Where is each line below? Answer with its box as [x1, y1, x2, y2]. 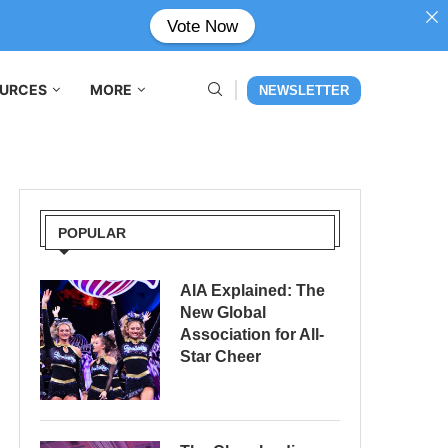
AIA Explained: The [180, 282, 325, 299]
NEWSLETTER [259, 82, 349, 98]
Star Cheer [180, 348, 261, 365]
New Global [180, 304, 266, 321]
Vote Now [166, 16, 238, 35]
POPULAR [58, 225, 126, 241]
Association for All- [180, 326, 324, 343]
